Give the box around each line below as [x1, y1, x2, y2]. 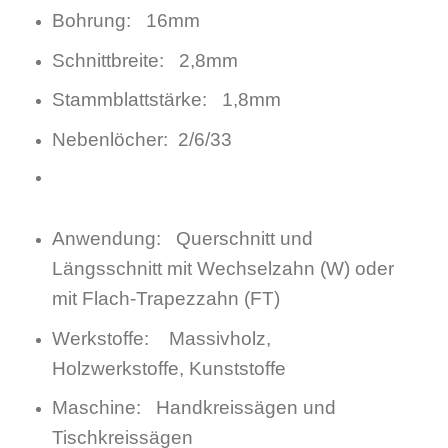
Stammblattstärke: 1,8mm [51, 89, 281, 111]
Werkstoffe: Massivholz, [51, 327, 271, 349]
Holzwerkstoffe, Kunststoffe [51, 357, 286, 379]
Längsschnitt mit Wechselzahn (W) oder [51, 258, 394, 280]
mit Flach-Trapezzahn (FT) [51, 288, 280, 310]
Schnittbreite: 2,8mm [51, 49, 238, 71]
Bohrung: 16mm [51, 10, 200, 32]
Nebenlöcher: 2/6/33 [51, 129, 232, 151]
